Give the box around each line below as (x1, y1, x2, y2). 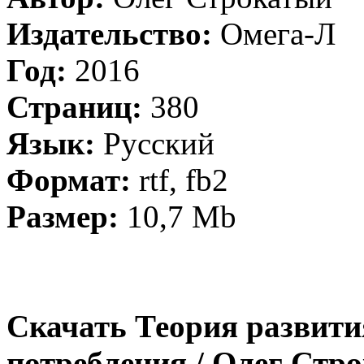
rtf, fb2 (131, 162, 228, 197)
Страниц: (6, 89, 142, 124)
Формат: (6, 162, 131, 197)
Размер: (6, 199, 119, 234)
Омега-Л (212, 16, 336, 51)
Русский (95, 126, 214, 161)
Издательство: (6, 16, 212, 51)
